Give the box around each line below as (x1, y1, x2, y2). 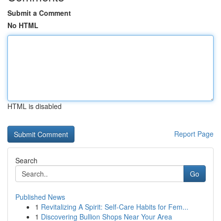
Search (15, 155, 37, 165)
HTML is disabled (7, 101, 62, 111)
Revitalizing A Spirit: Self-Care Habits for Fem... (41, 202, 188, 212)
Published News (15, 192, 65, 202)
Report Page (174, 129, 214, 139)
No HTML (7, 20, 38, 30)
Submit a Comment (7, 8, 71, 18)
